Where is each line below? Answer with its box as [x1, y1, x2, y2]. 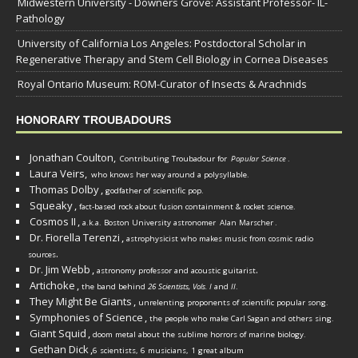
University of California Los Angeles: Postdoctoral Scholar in [18, 36, 306, 51]
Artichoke [30, 278, 75, 293]
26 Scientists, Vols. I [148, 281, 212, 292]
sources [28, 249, 56, 261]
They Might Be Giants [30, 294, 132, 309]
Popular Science [231, 153, 286, 165]
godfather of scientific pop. [105, 185, 204, 197]
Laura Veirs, [30, 166, 87, 181]
